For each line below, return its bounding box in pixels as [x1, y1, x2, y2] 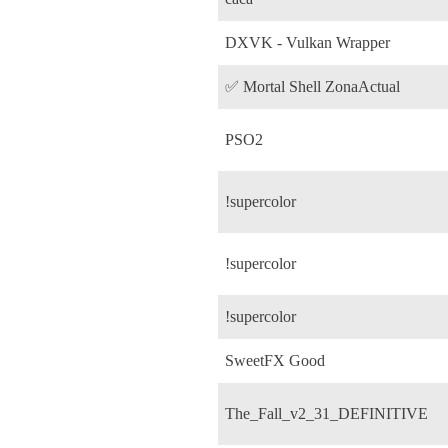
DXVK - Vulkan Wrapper [225, 33, 390, 51]
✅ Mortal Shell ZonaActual [225, 77, 400, 95]
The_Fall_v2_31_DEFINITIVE [225, 404, 428, 422]
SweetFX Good [225, 351, 325, 369]
